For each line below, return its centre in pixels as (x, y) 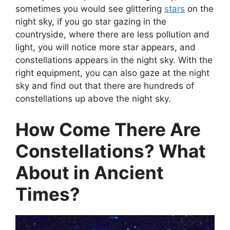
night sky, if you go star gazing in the (91, 22)
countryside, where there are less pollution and (112, 35)
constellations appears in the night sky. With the (114, 60)
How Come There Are (108, 129)
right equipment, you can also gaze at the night (112, 73)
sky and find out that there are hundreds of (105, 86)
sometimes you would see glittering (90, 9)
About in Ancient (90, 172)
